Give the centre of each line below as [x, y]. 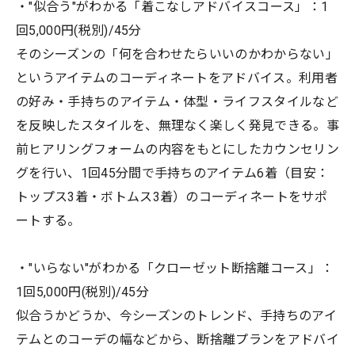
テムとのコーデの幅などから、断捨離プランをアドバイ [178, 339]
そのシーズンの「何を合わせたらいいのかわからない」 [177, 54]
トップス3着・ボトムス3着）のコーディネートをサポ [172, 197]
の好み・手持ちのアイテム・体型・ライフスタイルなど [177, 101]
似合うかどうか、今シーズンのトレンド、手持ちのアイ [177, 315]
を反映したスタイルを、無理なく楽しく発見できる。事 [178, 125]
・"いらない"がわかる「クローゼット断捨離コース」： [175, 268]
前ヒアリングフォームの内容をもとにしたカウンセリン [178, 149]
